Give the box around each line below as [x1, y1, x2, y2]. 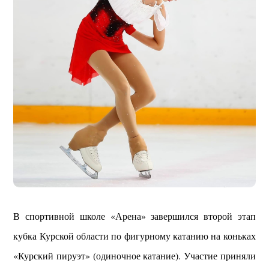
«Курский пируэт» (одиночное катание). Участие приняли [13, 249, 256, 262]
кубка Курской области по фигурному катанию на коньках [13, 229, 256, 242]
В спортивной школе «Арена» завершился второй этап [13, 209, 256, 222]
